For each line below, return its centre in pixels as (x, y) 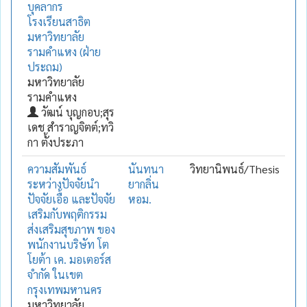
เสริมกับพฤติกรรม (67, 214)
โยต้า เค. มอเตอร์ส (69, 259)
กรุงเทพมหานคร (65, 289)
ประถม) (45, 66)
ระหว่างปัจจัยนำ (63, 184)
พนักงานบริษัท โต (68, 244)
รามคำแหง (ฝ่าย (64, 51)
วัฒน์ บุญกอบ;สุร (76, 112)
